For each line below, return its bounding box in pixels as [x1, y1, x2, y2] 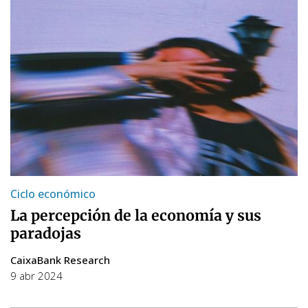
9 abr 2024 [10, 268, 63, 283]
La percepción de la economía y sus [10, 206, 261, 225]
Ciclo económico [10, 186, 96, 201]
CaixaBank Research [10, 252, 110, 267]
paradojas [10, 223, 81, 243]
